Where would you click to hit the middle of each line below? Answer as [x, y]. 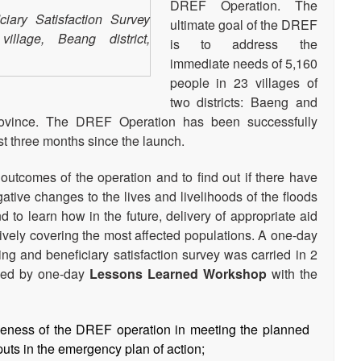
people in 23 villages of [243, 82]
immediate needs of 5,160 [243, 63]
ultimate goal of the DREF [243, 24]
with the [292, 274]
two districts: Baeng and [243, 102]
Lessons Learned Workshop [178, 274]
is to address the [243, 44]
